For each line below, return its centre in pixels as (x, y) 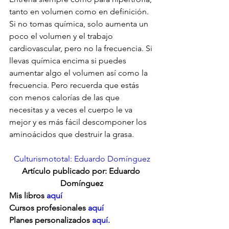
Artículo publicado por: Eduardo (82, 171)
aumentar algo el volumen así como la (79, 73)
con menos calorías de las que (65, 98)
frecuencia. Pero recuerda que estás (75, 85)
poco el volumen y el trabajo (62, 36)
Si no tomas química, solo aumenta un (80, 24)
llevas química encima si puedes (69, 61)
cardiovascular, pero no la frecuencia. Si (82, 49)
